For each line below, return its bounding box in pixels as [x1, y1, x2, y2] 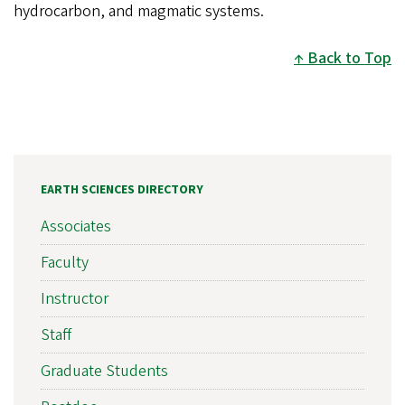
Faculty [41, 251, 89, 275]
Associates [41, 215, 111, 239]
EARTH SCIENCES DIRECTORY [41, 180, 203, 199]
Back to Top [307, 46, 391, 70]
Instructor [41, 287, 108, 311]
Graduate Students [41, 360, 168, 383]
